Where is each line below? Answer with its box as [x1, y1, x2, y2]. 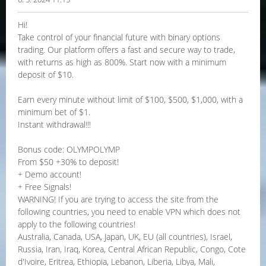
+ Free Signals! [18, 181, 71, 192]
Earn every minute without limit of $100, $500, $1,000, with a [18, 94, 243, 105]
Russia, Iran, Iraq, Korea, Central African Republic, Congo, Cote [18, 243, 246, 255]
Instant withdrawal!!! [18, 119, 91, 130]
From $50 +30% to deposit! [18, 156, 119, 167]
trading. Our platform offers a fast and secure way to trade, [18, 44, 235, 55]
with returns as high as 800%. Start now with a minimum [18, 56, 226, 68]
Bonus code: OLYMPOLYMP [18, 144, 120, 155]
